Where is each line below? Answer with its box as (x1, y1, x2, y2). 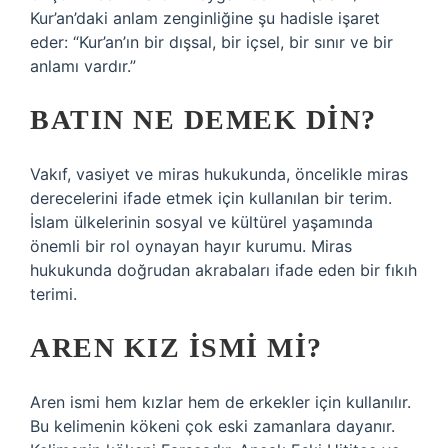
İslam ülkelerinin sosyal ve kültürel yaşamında (30, 212, 373, 232)
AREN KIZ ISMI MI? (30, 332, 323, 363)
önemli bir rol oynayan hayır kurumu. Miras (30, 236, 352, 256)
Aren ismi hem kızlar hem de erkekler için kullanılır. (30, 392, 411, 412)
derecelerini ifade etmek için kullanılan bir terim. (30, 188, 392, 208)
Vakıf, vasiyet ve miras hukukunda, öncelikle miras (30, 164, 408, 184)
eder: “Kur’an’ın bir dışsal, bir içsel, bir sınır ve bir (30, 32, 393, 52)
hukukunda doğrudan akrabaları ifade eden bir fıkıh (30, 260, 417, 280)
